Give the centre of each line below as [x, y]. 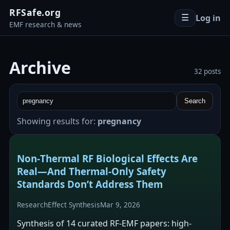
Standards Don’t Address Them [90, 184]
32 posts [207, 71]
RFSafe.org [35, 12]
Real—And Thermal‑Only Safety [92, 171]
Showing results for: [57, 121]
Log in [208, 18]
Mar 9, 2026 [120, 205]
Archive [40, 68]
